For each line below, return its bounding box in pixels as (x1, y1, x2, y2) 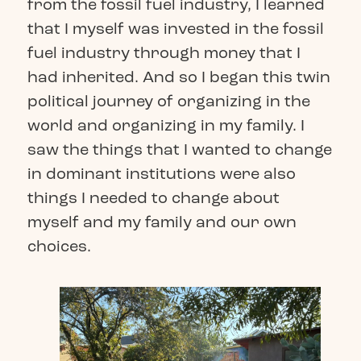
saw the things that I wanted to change (27, 139, 332, 160)
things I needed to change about (27, 188, 280, 209)
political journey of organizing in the (27, 91, 310, 112)
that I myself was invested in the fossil (27, 19, 324, 39)
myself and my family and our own (27, 212, 297, 233)
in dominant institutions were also (27, 164, 296, 185)
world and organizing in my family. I (27, 115, 305, 136)
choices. (27, 236, 95, 257)
